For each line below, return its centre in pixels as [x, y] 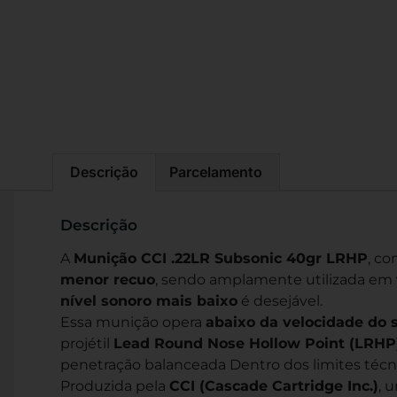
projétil [87, 344]
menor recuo [108, 280]
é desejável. [280, 301]
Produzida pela [115, 386]
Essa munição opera [133, 323]
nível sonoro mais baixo [149, 301]
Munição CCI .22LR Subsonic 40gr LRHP [221, 259]
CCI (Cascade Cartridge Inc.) [274, 386]
